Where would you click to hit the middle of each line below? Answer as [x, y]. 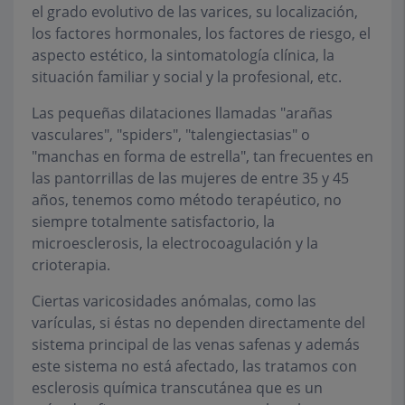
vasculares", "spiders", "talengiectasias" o [171, 135]
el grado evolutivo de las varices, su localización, [195, 12]
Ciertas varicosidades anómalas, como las [174, 301]
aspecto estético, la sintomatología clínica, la [183, 55]
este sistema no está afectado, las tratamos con [194, 366]
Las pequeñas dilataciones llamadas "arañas [182, 113]
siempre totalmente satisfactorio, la [153, 221]
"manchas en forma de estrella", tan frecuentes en [202, 156]
